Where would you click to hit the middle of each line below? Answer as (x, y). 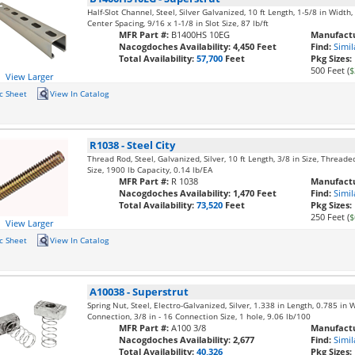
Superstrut (161, 292)
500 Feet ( (330, 70)
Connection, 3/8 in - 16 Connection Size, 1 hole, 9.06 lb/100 (199, 316)
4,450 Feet (255, 46)
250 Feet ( (330, 217)
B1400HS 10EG (201, 34)
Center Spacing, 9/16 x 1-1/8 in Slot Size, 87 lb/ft (178, 23)
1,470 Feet (255, 193)
